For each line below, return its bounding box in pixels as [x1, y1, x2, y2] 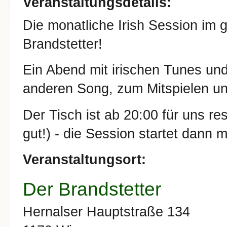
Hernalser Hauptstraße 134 [23, 204, 190, 219]
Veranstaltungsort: [23, 152, 150, 168]
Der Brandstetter [23, 178, 161, 200]
